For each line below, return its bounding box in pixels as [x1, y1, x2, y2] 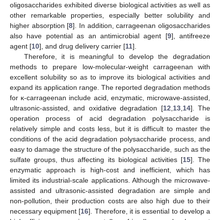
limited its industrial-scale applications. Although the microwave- [10, 176, 210, 185]
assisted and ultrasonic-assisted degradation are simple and [10, 187, 210, 195]
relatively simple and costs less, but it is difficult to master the [10, 125, 210, 133]
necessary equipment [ [10, 207, 81, 216]
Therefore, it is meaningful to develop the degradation [24, 53, 210, 61]
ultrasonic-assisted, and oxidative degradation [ [10, 104, 163, 112]
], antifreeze [171, 32, 210, 40]
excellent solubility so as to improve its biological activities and [10, 73, 210, 82]
